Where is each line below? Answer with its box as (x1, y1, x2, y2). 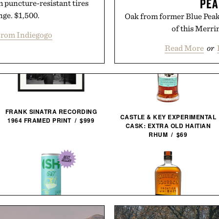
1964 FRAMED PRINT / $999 (7, 115, 95, 125)
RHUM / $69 (149, 130, 188, 139)
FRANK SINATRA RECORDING (5, 107, 97, 116)
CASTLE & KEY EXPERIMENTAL (120, 112, 216, 121)
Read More (165, 43, 204, 53)
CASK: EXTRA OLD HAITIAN (125, 121, 211, 130)
